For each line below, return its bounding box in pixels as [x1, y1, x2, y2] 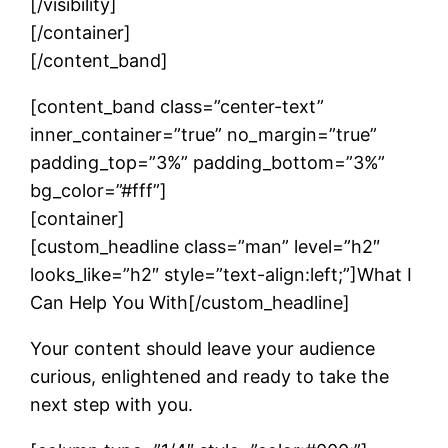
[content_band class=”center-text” [30, 95, 325, 117]
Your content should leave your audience [30, 337, 376, 359]
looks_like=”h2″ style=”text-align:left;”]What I [30, 263, 413, 285]
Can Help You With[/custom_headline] [30, 291, 351, 313]
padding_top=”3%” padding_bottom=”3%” [30, 151, 386, 173]
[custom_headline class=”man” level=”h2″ [30, 235, 381, 257]
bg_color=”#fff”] [30, 179, 168, 201]
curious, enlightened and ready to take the [30, 365, 390, 387]
